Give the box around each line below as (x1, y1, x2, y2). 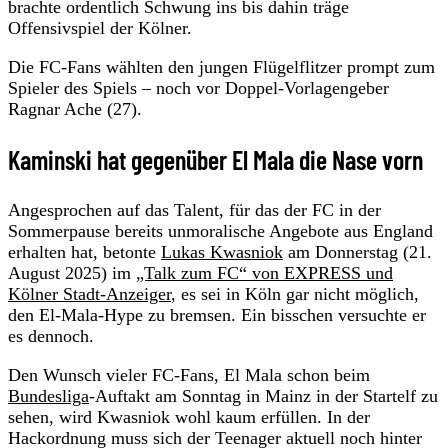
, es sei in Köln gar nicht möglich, (171, 283, 419, 304)
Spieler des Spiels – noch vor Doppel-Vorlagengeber (8, 77, 389, 98)
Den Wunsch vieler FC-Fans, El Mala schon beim (8, 364, 370, 385)
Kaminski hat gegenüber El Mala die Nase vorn (8, 143, 423, 175)
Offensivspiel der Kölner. (8, 17, 192, 38)
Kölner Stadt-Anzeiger (8, 283, 171, 304)
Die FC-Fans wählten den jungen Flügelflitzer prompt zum (8, 56, 435, 77)
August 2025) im (8, 262, 136, 283)
